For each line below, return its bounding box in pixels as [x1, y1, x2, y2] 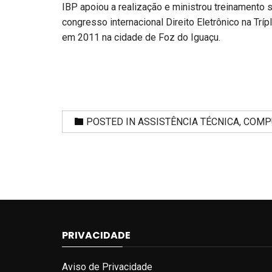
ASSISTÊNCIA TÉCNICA [138, 116, 239, 128]
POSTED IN [86, 116, 138, 128]
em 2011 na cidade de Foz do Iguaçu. [62, 32, 220, 43]
